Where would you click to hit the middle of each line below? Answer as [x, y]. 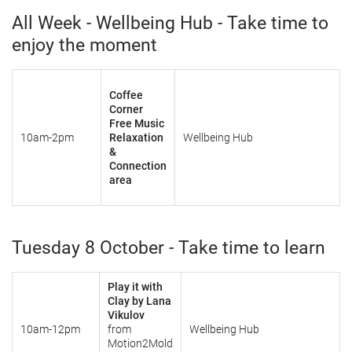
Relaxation [136, 137]
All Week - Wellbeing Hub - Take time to [170, 23]
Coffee [126, 95]
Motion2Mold [140, 343]
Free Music [137, 123]
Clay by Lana [139, 301]
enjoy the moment [84, 45]
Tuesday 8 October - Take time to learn [169, 248]
